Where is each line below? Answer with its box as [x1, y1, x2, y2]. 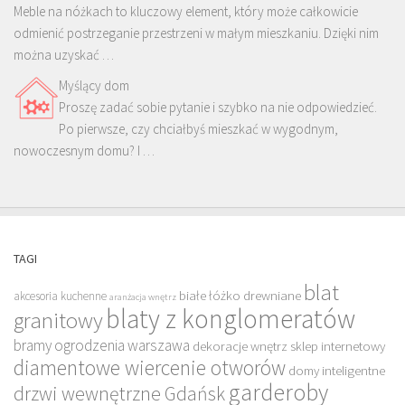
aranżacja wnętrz [109, 291, 176, 304]
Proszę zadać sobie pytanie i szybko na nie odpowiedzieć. [59, 99, 377, 117]
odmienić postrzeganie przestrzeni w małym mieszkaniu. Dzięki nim [14, 24, 379, 42]
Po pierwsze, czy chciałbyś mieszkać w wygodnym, [59, 120, 338, 138]
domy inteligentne [288, 362, 385, 380]
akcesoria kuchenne [14, 288, 107, 305]
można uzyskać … [14, 46, 114, 64]
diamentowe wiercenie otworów [14, 354, 286, 381]
